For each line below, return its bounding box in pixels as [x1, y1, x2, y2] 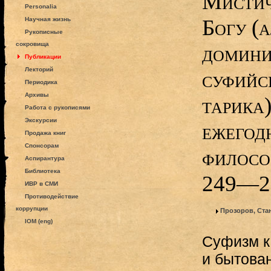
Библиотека [24, 168, 60, 174]
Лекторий [24, 66, 53, 73]
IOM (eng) [24, 218, 53, 224]
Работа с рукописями [24, 104, 90, 111]
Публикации [24, 53, 61, 60]
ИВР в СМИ [24, 180, 58, 187]
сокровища [15, 41, 49, 47]
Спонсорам [24, 142, 59, 149]
